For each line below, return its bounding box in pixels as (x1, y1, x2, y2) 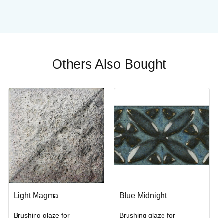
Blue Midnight (119, 191, 167, 200)
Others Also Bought (52, 56, 166, 72)
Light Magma (13, 191, 58, 200)
